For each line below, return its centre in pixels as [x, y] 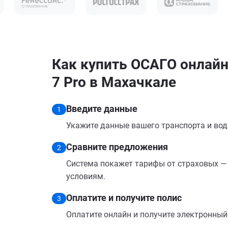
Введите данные [102, 109]
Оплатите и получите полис [124, 198]
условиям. [86, 176]
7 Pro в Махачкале [114, 82]
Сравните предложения [117, 147]
